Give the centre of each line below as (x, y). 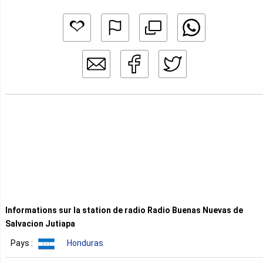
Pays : (23, 243)
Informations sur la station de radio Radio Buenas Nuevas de (124, 210)
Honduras (85, 243)
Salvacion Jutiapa (40, 224)
